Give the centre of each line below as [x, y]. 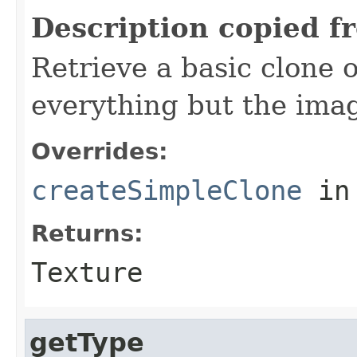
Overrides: [100, 151]
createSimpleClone [167, 190]
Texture [87, 272]
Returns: [87, 233]
